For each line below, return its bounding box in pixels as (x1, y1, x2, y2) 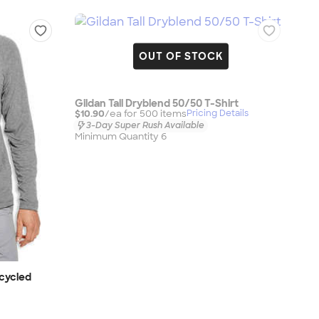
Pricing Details (187, 108, 249, 120)
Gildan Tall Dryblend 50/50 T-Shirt (75, 96, 239, 110)
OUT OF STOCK (138, 49, 223, 63)
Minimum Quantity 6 (75, 130, 167, 143)
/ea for (105, 107, 140, 120)
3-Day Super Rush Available (86, 119, 204, 131)
